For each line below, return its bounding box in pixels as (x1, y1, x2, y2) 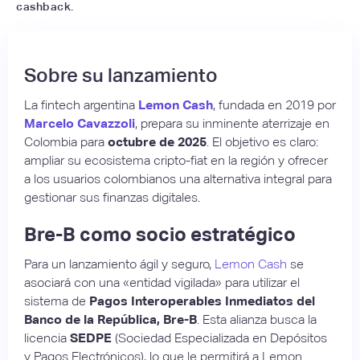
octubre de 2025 (108, 133, 207, 149)
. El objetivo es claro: (207, 133, 318, 149)
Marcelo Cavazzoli (24, 115, 135, 131)
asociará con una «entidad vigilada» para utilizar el (24, 274, 300, 290)
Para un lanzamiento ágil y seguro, (24, 256, 215, 272)
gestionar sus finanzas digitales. (24, 189, 200, 205)
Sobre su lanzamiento (24, 63, 218, 86)
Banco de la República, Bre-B (24, 311, 197, 327)
